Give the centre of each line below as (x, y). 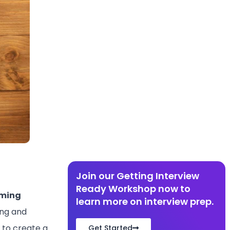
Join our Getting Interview (137, 176)
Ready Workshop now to (133, 189)
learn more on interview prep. (145, 202)
